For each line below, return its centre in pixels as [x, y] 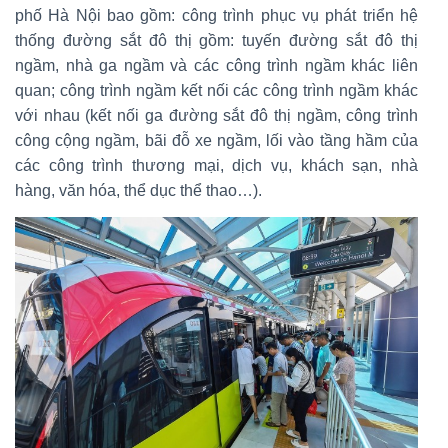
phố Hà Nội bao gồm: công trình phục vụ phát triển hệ [216, 15]
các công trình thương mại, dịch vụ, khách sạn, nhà [216, 165]
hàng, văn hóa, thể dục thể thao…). [138, 190]
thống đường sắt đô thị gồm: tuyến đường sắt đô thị [216, 40]
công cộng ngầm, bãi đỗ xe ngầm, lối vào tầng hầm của [216, 140]
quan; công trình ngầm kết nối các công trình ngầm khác [216, 90]
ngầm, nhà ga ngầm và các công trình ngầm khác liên [216, 65]
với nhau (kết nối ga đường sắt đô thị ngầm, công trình [216, 115]
